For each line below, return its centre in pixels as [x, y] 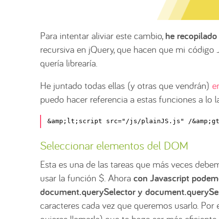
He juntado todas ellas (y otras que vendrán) [126, 85]
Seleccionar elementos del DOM [114, 145]
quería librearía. [69, 63]
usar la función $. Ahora [87, 177]
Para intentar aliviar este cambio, [103, 35]
